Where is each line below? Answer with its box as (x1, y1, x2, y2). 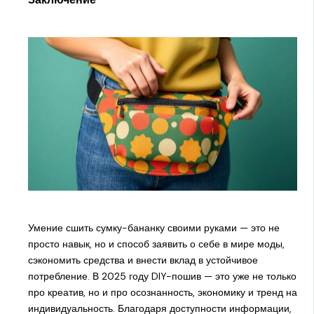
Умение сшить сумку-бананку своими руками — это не (27, 221, 280, 235)
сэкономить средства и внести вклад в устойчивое (27, 254, 258, 267)
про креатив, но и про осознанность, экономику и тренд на (27, 286, 297, 299)
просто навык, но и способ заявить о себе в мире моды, (27, 238, 285, 251)
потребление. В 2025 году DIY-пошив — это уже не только (27, 270, 296, 283)
